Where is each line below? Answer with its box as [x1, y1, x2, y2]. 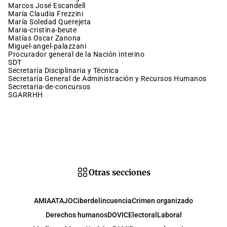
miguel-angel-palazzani [14, 42, 86, 51]
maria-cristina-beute [14, 26, 77, 34]
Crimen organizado [132, 197, 193, 205]
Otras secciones [89, 167, 150, 178]
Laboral [157, 211, 182, 219]
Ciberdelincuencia [73, 197, 132, 205]
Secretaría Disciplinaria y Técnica [12, 66, 119, 75]
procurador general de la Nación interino [13, 50, 144, 59]
